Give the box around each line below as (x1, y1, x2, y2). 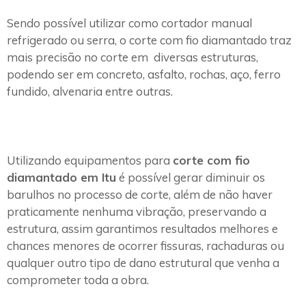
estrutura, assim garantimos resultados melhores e (7, 221, 278, 236)
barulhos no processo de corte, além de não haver (7, 187, 273, 202)
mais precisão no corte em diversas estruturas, (7, 50, 258, 65)
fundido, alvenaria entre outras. (7, 84, 176, 99)
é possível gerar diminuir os (116, 170, 265, 185)
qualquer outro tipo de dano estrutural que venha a (7, 255, 279, 270)
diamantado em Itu (7, 170, 116, 185)
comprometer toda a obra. (7, 273, 149, 288)
